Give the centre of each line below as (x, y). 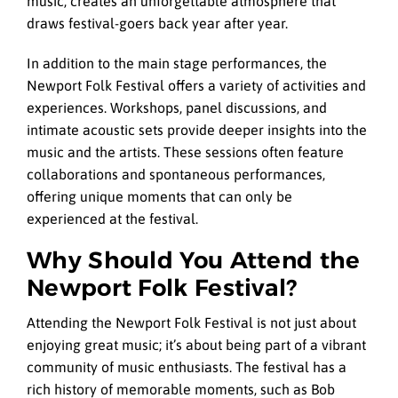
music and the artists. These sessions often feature (185, 151)
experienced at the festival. (112, 218)
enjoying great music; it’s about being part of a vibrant (196, 345)
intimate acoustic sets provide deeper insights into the (197, 129)
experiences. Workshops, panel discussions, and (177, 107)
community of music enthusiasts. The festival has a (187, 367)
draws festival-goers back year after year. (157, 24)
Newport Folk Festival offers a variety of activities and (196, 85)
